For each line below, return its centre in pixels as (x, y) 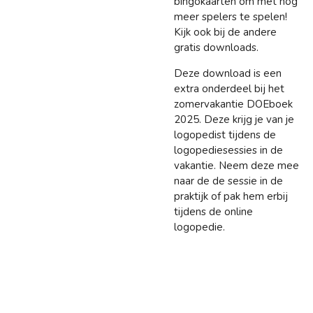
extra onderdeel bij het (229, 88)
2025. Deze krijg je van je (234, 119)
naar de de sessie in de (228, 181)
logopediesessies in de (228, 150)
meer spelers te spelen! (231, 16)
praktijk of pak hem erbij (231, 196)
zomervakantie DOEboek (233, 104)
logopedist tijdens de (225, 134)
